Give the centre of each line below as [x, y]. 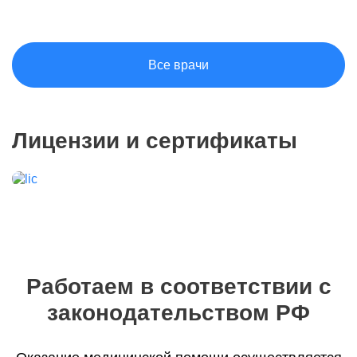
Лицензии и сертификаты [155, 141]
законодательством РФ [178, 313]
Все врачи [178, 65]
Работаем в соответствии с [178, 286]
